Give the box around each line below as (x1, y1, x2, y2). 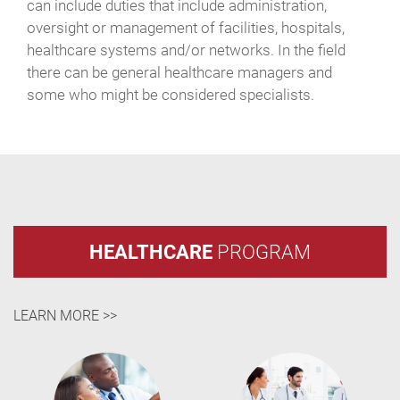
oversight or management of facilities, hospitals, (27, 16, 345, 37)
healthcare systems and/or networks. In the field (27, 38, 346, 60)
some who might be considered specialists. (27, 83, 314, 104)
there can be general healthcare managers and (27, 61, 332, 82)
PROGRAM (212, 237, 311, 264)
